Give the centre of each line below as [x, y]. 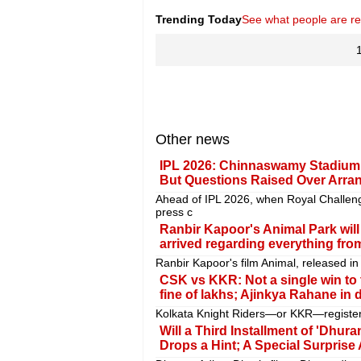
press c [174, 212]
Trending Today [198, 20]
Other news [192, 140]
